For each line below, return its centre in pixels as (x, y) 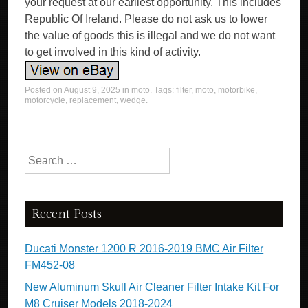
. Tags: (163, 90)
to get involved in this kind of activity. (113, 52)
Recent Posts (67, 214)
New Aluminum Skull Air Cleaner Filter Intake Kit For (152, 287)
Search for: (52, 156)
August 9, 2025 (92, 90)
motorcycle (45, 100)
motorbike (237, 90)
